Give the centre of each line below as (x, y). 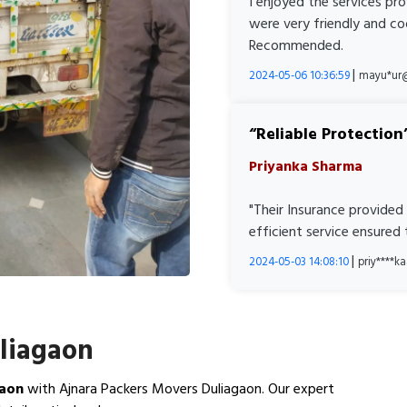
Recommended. (296, 46)
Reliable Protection (330, 134)
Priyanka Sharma (306, 167)
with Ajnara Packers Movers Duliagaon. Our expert (179, 389)
